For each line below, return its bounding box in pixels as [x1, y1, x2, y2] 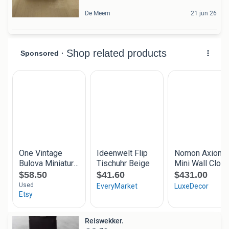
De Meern [85, 9, 110, 17]
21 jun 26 [191, 9, 217, 17]
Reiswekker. [85, 216, 124, 225]
